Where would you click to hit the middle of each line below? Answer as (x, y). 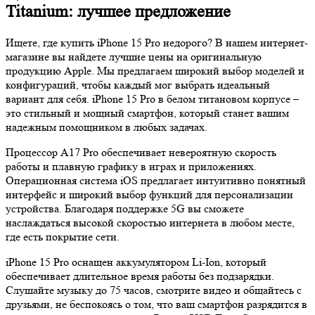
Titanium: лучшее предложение (118, 11)
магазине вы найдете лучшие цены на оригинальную (134, 56)
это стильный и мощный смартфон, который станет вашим (147, 112)
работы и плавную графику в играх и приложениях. (131, 166)
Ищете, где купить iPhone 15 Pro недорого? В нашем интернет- (157, 42)
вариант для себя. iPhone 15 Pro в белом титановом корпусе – (152, 98)
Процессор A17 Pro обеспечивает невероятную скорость (141, 152)
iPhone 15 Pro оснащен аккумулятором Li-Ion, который (136, 262)
